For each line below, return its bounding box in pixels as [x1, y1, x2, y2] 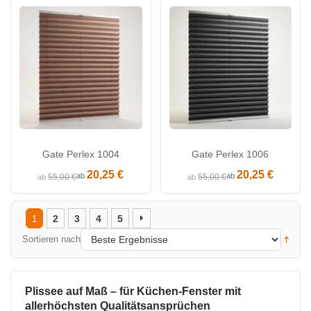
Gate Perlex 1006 [192, 149, 269, 160]
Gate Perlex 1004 [42, 149, 119, 160]
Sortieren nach [22, 233, 81, 244]
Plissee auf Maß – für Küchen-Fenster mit [25, 285, 241, 297]
